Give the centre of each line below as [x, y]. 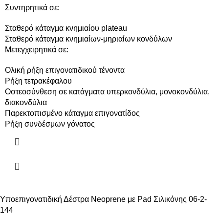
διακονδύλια [26, 103]
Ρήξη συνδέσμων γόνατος [50, 124]
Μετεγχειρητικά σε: [37, 50]
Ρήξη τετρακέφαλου [38, 81]
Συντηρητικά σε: [32, 8]
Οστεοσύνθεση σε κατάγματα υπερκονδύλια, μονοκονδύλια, [107, 92]
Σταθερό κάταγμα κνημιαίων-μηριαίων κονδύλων [88, 39]
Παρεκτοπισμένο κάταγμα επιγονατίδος [72, 113]
